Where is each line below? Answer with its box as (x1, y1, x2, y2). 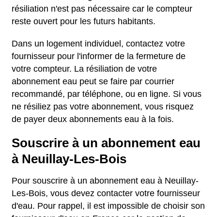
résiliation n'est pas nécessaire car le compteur (12, 4, 192, 14)
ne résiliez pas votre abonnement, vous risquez (12, 102, 194, 111)
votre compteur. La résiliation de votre (12, 64, 157, 74)
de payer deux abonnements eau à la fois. (12, 114, 174, 124)
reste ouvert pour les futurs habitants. (12, 16, 155, 26)
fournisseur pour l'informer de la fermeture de (12, 51, 186, 61)
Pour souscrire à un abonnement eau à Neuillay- (12, 176, 199, 186)
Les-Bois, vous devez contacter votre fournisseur (12, 188, 200, 198)
